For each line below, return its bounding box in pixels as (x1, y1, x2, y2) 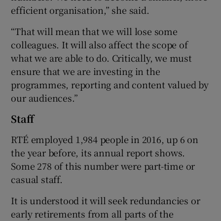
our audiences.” (11, 91, 78, 104)
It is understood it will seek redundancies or (11, 193, 200, 207)
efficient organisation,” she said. (11, 3, 149, 16)
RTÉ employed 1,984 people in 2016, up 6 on (11, 132, 199, 146)
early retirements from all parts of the (11, 207, 174, 220)
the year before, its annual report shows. (11, 146, 185, 159)
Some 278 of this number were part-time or (11, 159, 195, 172)
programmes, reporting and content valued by (11, 77, 209, 91)
